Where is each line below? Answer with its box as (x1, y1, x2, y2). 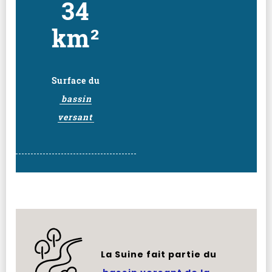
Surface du (51, 75, 100, 86)
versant (57, 111, 92, 123)
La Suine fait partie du (100, 248, 217, 260)
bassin (61, 93, 92, 104)
